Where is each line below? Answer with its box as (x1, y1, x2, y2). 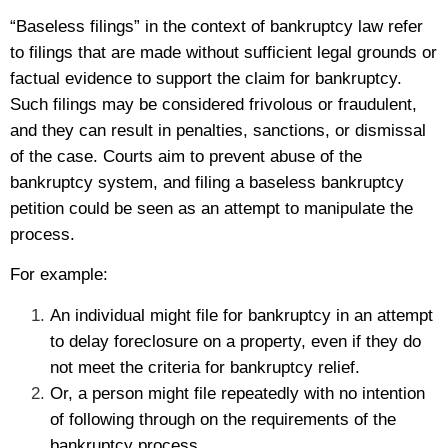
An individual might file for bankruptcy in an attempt (50, 305, 433, 325)
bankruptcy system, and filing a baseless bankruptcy (10, 173, 404, 193)
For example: (10, 265, 108, 285)
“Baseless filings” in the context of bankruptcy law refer (10, 17, 423, 37)
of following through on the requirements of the (50, 409, 396, 429)
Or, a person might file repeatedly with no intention (50, 383, 425, 403)
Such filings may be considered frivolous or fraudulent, (10, 95, 417, 115)
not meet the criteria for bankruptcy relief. (50, 357, 360, 377)
